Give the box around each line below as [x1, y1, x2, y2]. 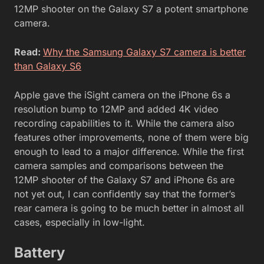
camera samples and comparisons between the [14, 160, 223, 172]
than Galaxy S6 [14, 60, 81, 72]
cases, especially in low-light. [14, 216, 145, 229]
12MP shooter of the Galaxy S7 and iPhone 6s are [14, 174, 235, 186]
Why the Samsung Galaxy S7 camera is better [43, 46, 246, 58]
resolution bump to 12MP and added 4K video [14, 103, 219, 115]
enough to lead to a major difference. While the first [14, 146, 244, 158]
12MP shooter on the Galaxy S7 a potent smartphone [14, 3, 248, 15]
